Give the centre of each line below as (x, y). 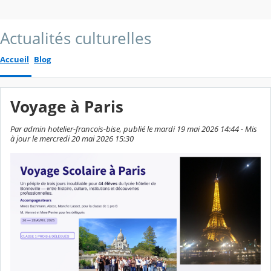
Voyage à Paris (67, 106)
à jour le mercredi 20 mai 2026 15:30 (72, 139)
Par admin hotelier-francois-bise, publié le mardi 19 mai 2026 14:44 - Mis (134, 129)
